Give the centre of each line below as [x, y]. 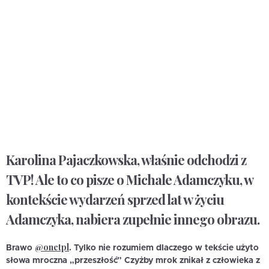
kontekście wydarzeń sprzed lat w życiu [115, 200]
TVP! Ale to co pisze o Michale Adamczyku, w [129, 180]
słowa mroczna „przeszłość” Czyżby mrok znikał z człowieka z [133, 260]
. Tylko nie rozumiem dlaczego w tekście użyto [164, 248]
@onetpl [52, 247]
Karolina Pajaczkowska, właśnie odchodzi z [126, 160]
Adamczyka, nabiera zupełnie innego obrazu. [133, 219]
